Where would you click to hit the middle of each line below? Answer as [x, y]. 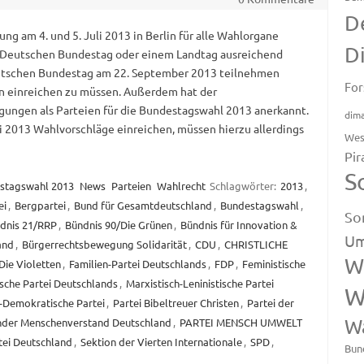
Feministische [273, 264]
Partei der [270, 303]
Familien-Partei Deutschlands [137, 264]
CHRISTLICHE [256, 245]
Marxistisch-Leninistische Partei [199, 284]
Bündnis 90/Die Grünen [118, 225]
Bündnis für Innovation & [238, 225]
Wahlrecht [181, 186]
